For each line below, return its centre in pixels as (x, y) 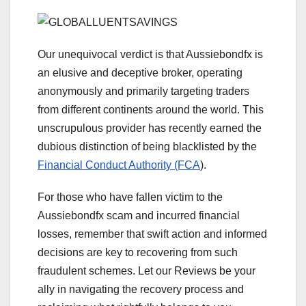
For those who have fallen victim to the (130, 197)
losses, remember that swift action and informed (152, 234)
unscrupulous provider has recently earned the (150, 128)
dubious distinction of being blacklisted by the (147, 146)
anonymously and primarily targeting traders (143, 91)
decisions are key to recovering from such (138, 252)
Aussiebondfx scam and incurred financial (139, 215)
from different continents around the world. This (151, 109)
